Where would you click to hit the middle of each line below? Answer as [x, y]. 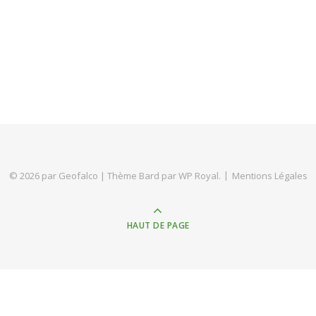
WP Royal [198, 176]
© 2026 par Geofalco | [58, 176]
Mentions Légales [269, 176]
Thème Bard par [142, 176]
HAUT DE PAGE [158, 225]
